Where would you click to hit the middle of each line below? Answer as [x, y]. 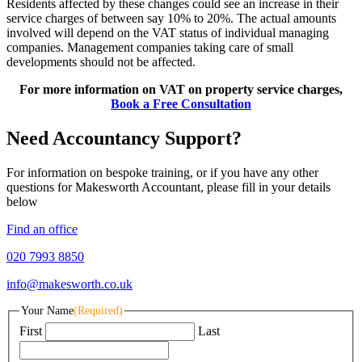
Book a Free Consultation [181, 104]
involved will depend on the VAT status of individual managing [168, 33]
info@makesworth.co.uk [69, 284]
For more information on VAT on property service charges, [181, 90]
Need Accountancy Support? [124, 139]
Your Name [47, 311]
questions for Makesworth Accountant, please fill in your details [168, 187]
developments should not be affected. [101, 62]
